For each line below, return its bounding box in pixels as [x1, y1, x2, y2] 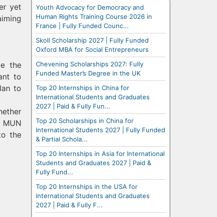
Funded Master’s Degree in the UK [36, 69, 140, 77]
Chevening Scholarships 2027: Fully [36, 60, 143, 68]
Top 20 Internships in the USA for [36, 182, 138, 190]
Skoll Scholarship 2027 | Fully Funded [36, 36, 149, 44]
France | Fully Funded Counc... [36, 21, 129, 30]
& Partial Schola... [36, 135, 88, 143]
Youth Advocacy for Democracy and [36, 3, 144, 11]
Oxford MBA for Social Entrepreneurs [36, 45, 149, 53]
